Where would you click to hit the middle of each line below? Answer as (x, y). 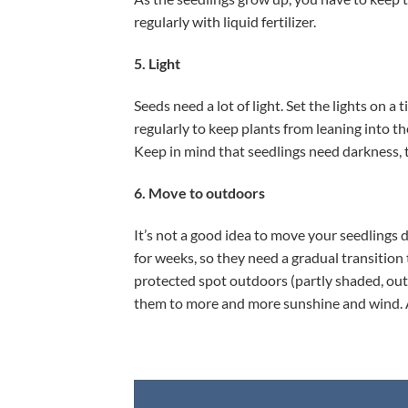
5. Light (157, 64)
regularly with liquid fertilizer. (225, 22)
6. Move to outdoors (201, 192)
